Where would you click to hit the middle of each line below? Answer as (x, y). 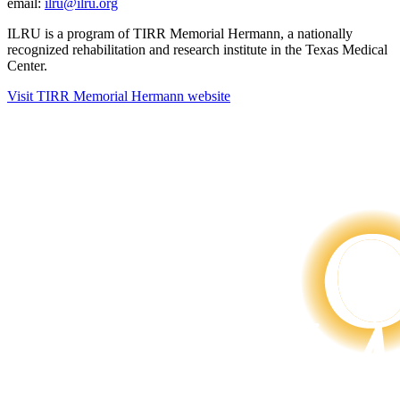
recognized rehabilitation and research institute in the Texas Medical (197, 50)
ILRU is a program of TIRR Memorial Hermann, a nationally (180, 34)
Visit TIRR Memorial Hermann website (119, 96)
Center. (27, 66)
